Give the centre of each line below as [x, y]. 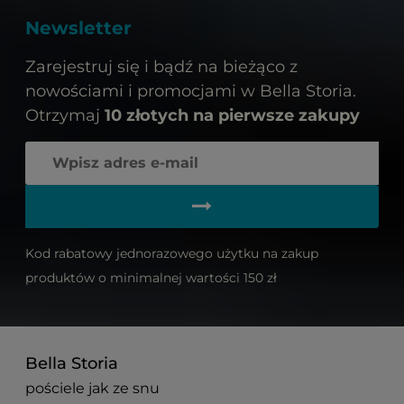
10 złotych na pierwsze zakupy [232, 115]
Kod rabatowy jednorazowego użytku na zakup [172, 253]
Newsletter [78, 28]
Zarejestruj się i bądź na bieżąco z [161, 66]
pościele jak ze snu [92, 388]
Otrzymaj [65, 115]
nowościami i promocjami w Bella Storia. [191, 91]
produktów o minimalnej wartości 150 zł [151, 277]
